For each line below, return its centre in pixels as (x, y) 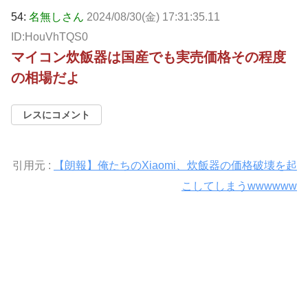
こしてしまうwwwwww (239, 186)
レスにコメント (56, 115)
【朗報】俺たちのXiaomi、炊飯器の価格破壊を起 (175, 166)
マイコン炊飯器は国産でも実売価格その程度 (148, 57)
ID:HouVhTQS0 (49, 37)
